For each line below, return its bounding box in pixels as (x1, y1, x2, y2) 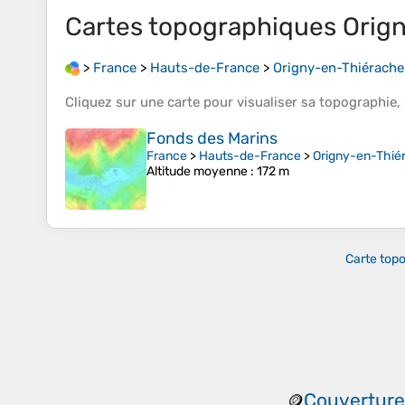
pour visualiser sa (200, 94, 319, 111)
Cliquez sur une (65, 94, 167, 111)
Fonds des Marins (146, 128, 278, 149)
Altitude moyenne (146, 164, 248, 180)
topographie (319, 94, 397, 111)
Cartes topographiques (65, 12, 343, 42)
